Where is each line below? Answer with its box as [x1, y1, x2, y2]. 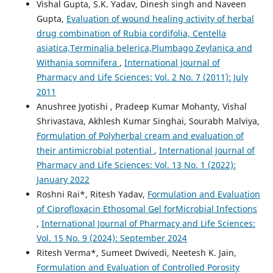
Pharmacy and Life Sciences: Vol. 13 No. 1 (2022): [36, 158, 236, 171]
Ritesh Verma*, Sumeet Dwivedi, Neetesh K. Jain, [36, 246, 236, 258]
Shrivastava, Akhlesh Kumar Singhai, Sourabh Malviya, [36, 115, 260, 127]
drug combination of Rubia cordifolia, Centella [36, 27, 226, 39]
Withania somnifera [36, 56, 119, 68]
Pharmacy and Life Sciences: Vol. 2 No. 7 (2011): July [36, 71, 248, 83]
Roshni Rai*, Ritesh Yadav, [36, 188, 147, 200]
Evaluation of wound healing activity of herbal [66, 12, 254, 24]
